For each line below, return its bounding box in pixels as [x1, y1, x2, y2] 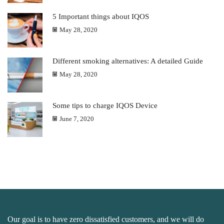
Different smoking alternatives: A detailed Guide [52, 56, 203, 65]
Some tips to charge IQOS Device [52, 101, 157, 110]
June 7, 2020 [59, 115, 94, 123]
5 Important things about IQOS [52, 12, 149, 20]
